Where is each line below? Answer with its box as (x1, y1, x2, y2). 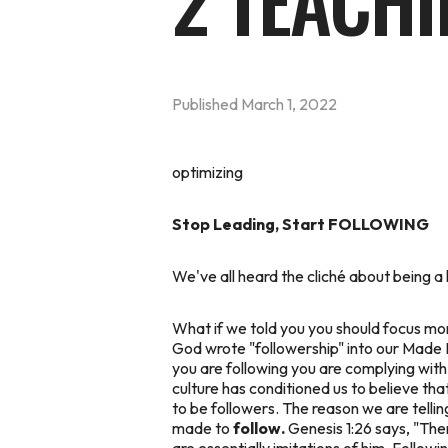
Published (172, 93, 241, 114)
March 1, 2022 (241, 93, 337, 114)
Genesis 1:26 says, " (288, 417, 419, 438)
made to (172, 417, 233, 438)
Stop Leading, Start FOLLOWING (172, 213, 429, 234)
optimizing (172, 161, 243, 182)
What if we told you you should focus (172, 317, 424, 338)
